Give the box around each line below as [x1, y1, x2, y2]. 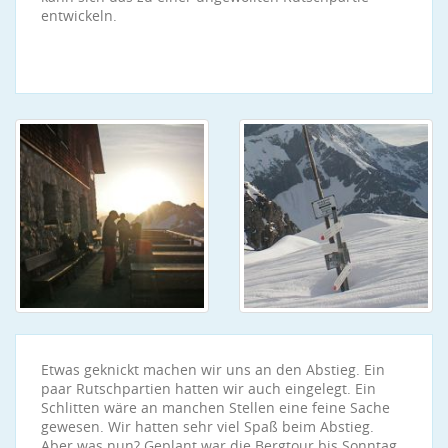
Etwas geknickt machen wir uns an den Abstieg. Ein [41, 360, 385, 379]
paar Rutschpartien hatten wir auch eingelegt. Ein [41, 379, 376, 398]
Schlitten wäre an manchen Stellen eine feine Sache [41, 398, 390, 417]
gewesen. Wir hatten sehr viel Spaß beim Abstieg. [41, 417, 374, 436]
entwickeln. [41, 6, 121, 25]
